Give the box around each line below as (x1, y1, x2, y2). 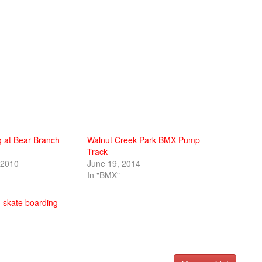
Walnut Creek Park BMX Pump (87, 133, 200, 146)
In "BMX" (87, 168, 120, 181)
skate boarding (3, 196, 58, 208)
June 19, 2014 (87, 157, 140, 169)
